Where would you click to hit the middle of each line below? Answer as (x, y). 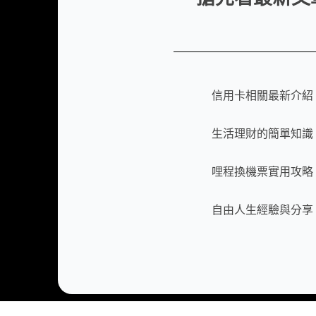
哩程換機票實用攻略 (262, 171)
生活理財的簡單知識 (262, 133)
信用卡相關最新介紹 (262, 95)
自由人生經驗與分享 (262, 209)
